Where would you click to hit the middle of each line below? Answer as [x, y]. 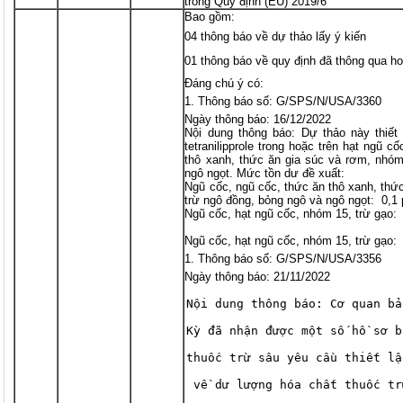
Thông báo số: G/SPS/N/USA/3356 [290, 259]
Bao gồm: [210, 17]
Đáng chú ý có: [224, 84]
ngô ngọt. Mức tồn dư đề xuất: [265, 174]
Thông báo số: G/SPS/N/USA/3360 [290, 102]
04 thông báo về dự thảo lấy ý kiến [276, 37]
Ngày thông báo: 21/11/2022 [258, 277]
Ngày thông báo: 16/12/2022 [258, 120]
